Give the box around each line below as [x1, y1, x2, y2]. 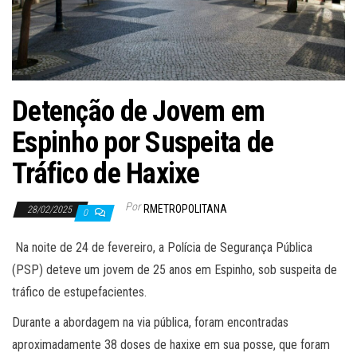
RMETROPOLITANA [143, 202, 227, 215]
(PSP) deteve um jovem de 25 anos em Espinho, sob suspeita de [12, 261, 337, 277]
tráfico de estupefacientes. [12, 284, 147, 300]
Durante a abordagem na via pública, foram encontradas [12, 314, 288, 330]
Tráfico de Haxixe [12, 156, 200, 190]
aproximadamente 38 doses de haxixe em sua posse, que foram [12, 336, 330, 352]
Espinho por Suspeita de [12, 125, 274, 159]
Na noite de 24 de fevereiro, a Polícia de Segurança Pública [12, 239, 312, 255]
